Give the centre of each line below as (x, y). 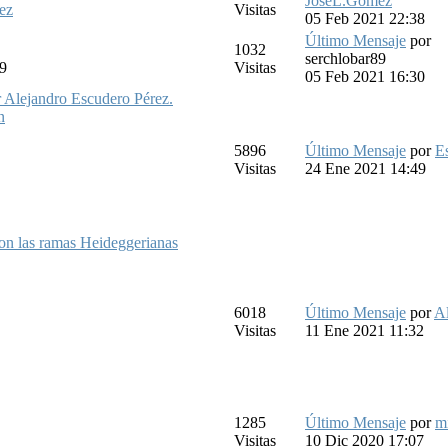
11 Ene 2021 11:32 (364, 330)
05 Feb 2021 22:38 (365, 18)
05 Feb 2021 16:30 (365, 76)
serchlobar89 (345, 58)
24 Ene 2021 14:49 (365, 168)
